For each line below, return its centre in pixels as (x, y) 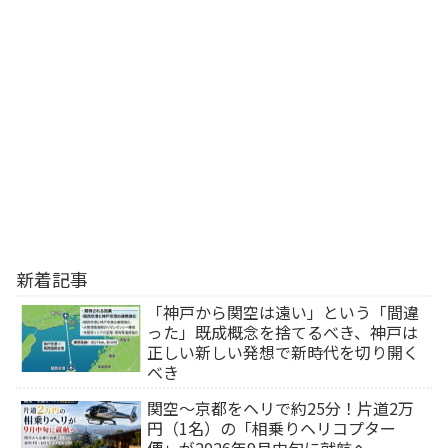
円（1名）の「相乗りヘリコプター (272, 427)
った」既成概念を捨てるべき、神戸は (283, 331)
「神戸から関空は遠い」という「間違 (283, 311)
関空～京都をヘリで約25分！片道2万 (281, 407)
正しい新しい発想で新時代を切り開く (283, 351)
